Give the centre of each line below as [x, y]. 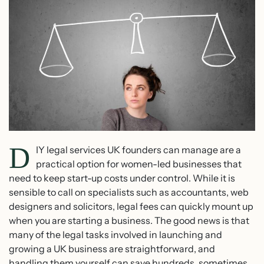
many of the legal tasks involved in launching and [115, 234]
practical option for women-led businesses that [139, 164]
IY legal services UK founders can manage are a [138, 149]
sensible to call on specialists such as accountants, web [129, 192]
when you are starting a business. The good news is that [129, 220]
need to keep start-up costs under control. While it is [122, 178]
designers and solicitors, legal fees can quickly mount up [131, 206]
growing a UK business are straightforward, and [112, 248]
